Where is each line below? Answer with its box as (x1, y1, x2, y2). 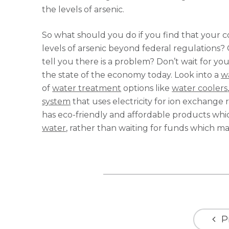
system (42, 97, 71, 106)
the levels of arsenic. (42, 5, 125, 14)
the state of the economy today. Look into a (42, 70, 221, 80)
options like (121, 83, 172, 93)
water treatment (52, 83, 122, 93)
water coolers (172, 83, 228, 93)
